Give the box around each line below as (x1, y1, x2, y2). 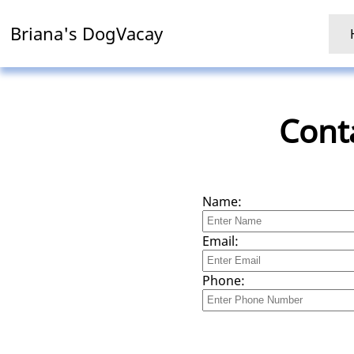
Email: (201, 232, 239, 250)
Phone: (201, 271, 245, 289)
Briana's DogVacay (10, 21, 164, 46)
